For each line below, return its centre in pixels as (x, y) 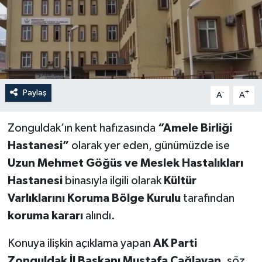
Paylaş (35, 92)
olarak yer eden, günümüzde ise (149, 145)
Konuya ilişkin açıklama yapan (80, 243)
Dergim (49, 80)
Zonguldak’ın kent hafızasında (82, 128)
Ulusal (47, 110)
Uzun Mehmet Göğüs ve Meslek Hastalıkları (125, 163)
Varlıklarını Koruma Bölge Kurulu (94, 198)
